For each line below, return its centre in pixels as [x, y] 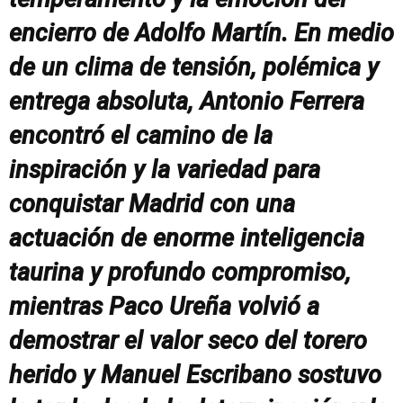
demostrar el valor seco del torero [188, 340]
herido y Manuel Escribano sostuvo [195, 375]
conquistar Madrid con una [152, 204]
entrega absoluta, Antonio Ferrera [187, 101]
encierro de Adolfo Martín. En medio [201, 33]
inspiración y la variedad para [165, 170]
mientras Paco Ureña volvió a [164, 306]
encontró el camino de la [141, 135]
